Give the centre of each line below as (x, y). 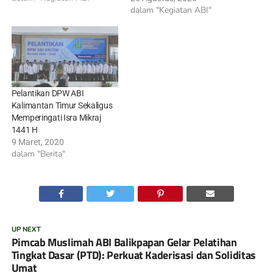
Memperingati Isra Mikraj (56, 118)
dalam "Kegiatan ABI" (171, 10)
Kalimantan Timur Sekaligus (62, 106)
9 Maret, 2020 (37, 142)
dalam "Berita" (38, 154)
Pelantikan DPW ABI (48, 94)
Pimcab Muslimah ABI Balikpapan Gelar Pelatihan (124, 243)
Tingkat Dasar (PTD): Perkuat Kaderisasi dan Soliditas (134, 255)
